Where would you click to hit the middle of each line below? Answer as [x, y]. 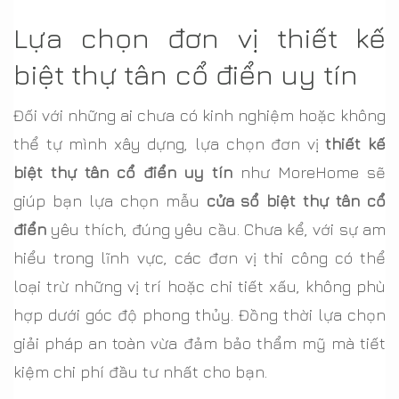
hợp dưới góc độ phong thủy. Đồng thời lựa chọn [199, 315]
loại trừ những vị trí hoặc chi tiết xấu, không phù [199, 287]
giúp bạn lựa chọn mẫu [110, 201]
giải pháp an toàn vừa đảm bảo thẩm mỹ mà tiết [199, 344]
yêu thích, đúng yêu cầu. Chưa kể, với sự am [216, 230]
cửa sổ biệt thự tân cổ [296, 201]
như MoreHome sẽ [309, 173]
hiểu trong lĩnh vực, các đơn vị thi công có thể [199, 258]
